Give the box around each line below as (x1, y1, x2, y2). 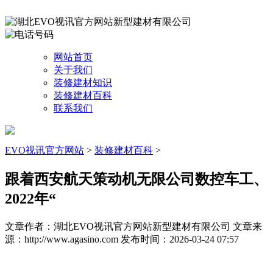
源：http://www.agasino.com (5, 233, 121, 244)
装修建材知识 (54, 77, 112, 88)
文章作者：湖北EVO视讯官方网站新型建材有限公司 (5, 221, 233, 232)
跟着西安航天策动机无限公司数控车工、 (5, 171, 268, 187)
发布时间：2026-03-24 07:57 (121, 233, 239, 244)
